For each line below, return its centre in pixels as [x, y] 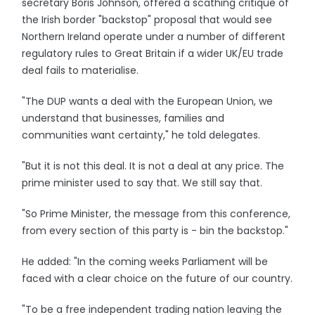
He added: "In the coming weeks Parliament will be [145, 262]
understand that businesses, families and [123, 118]
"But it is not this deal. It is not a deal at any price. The [153, 166]
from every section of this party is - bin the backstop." [155, 231]
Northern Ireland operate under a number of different [154, 37]
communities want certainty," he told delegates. [141, 135]
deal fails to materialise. [81, 70]
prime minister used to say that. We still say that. [142, 183]
